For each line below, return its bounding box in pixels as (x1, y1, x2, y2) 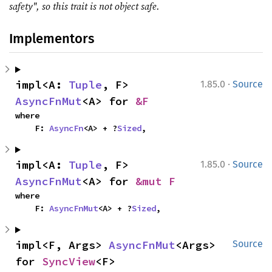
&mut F (135, 174, 175, 188)
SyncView (42, 254, 95, 268)
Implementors (9, 30, 94, 47)
